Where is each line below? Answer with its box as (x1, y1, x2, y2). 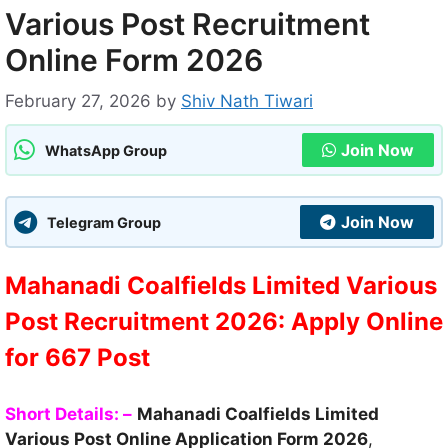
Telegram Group (47, 213, 161, 231)
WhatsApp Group (45, 141, 167, 159)
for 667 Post (5, 343, 150, 373)
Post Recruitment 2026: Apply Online (5, 307, 443, 337)
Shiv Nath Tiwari (181, 91, 313, 112)
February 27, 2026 (5, 91, 151, 112)
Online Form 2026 (5, 41, 263, 78)
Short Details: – (5, 403, 132, 424)
